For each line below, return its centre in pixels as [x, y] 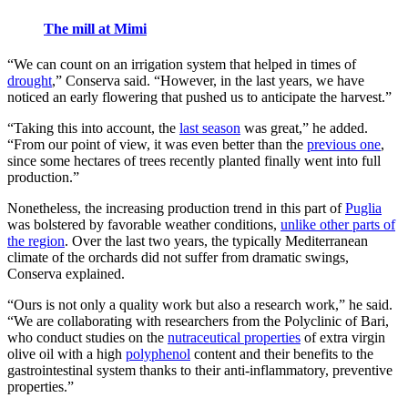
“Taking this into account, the [93, 127]
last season [210, 127]
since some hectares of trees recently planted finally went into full [194, 160]
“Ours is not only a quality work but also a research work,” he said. [200, 304]
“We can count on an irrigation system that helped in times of [182, 64]
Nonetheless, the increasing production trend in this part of [176, 208]
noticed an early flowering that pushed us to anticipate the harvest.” [199, 97]
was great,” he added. [304, 127]
